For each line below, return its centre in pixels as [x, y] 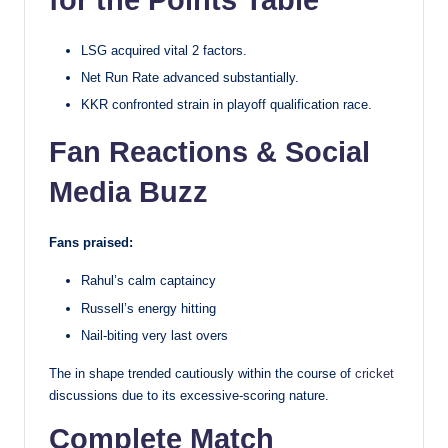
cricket [374, 373]
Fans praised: [91, 243]
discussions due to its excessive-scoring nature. [189, 395]
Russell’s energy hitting [148, 308]
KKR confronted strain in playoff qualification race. [226, 105]
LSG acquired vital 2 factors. [164, 51]
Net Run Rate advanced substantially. [190, 78]
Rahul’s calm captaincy [148, 281]
